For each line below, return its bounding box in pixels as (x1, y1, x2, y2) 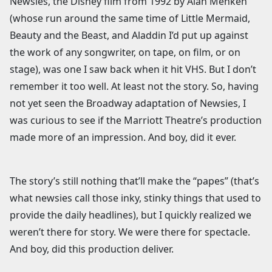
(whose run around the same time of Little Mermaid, (10, 11, 250, 25)
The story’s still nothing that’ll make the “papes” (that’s (10, 174, 259, 188)
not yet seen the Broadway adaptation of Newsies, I (10, 96, 246, 110)
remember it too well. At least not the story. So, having (10, 79, 259, 93)
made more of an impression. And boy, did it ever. (10, 130, 236, 144)
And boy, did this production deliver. (10, 242, 174, 256)
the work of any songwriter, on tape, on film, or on (10, 45, 240, 59)
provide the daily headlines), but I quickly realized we (10, 208, 251, 222)
